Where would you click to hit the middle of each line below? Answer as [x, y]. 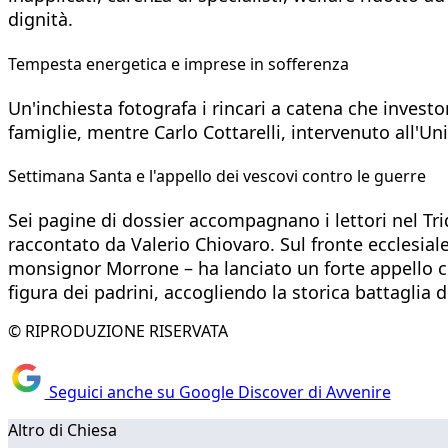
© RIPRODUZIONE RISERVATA [118, 331]
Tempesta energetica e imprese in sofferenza [178, 63]
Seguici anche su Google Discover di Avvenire [217, 391]
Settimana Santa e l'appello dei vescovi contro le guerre [217, 176]
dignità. [40, 19]
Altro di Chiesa [62, 429]
